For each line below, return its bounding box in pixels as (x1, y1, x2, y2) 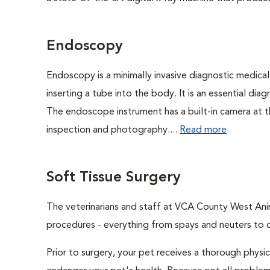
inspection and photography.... (46, 125, 180, 135)
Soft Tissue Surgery (46, 171, 180, 185)
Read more (180, 125, 227, 135)
